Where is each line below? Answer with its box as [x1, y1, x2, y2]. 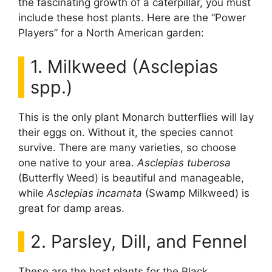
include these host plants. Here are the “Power [18, 12, 246, 24]
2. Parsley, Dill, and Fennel [30, 231, 247, 252]
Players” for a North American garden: [18, 27, 204, 39]
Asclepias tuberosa [137, 156, 231, 169]
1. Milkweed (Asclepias [30, 55, 218, 77]
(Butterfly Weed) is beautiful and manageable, [18, 171, 244, 184]
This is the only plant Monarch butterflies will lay [18, 110, 254, 123]
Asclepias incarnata [47, 186, 142, 199]
